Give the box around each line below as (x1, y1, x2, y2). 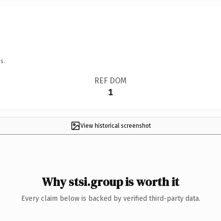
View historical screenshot (80, 122, 151, 129)
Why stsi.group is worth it (42, 173, 179, 190)
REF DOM (94, 75, 127, 85)
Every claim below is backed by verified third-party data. (21, 194, 200, 203)
